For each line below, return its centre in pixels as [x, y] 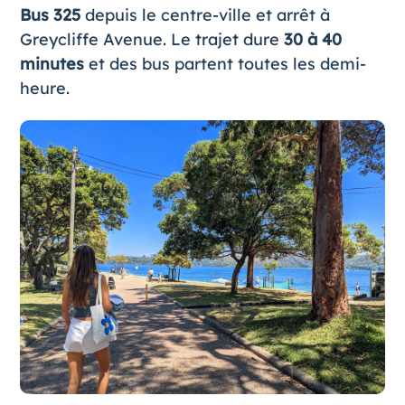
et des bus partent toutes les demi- [225, 63]
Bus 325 [50, 14]
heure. [44, 88]
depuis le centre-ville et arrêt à [205, 14]
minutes [52, 63]
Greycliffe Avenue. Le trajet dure [151, 39]
